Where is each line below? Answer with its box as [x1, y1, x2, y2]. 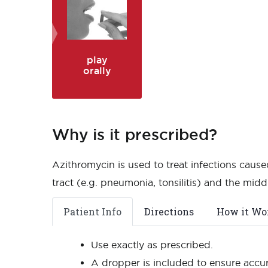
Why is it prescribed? [52, 126, 217, 143]
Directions [144, 205, 194, 218]
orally [83, 65, 111, 76]
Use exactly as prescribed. [91, 239, 213, 250]
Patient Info [63, 205, 121, 218]
